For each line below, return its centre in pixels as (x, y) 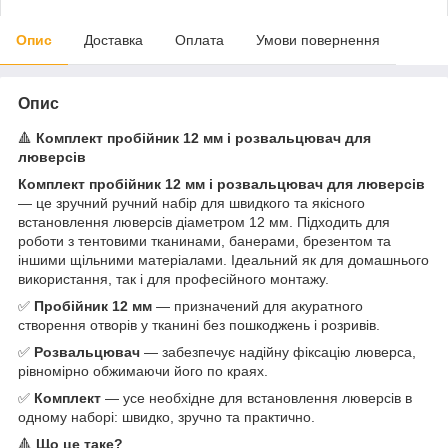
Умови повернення (318, 39)
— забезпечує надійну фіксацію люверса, (278, 351)
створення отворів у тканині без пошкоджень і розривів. (199, 324)
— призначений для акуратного (257, 305)
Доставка (113, 39)
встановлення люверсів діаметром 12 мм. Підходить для (204, 221)
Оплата (199, 39)
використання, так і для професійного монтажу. (173, 278)
